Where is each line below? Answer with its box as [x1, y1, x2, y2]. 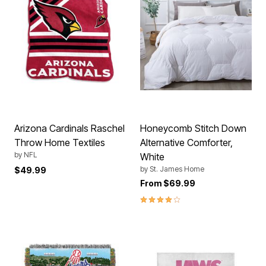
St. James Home [150, 164, 204, 173]
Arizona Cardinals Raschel [14, 122, 125, 134]
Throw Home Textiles [14, 136, 105, 148]
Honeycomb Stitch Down [140, 122, 246, 134]
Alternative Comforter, [140, 136, 233, 148]
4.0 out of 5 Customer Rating [140, 192, 260, 204]
